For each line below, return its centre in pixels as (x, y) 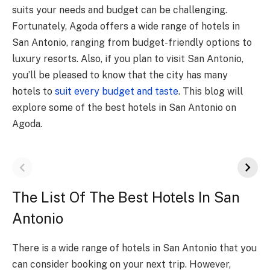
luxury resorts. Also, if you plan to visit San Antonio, (128, 59)
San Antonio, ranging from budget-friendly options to (132, 43)
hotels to (32, 92)
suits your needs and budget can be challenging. (120, 10)
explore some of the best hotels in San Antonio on (124, 108)
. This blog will (211, 92)
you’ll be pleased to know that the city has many (120, 75)
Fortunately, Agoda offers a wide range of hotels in (126, 27)
